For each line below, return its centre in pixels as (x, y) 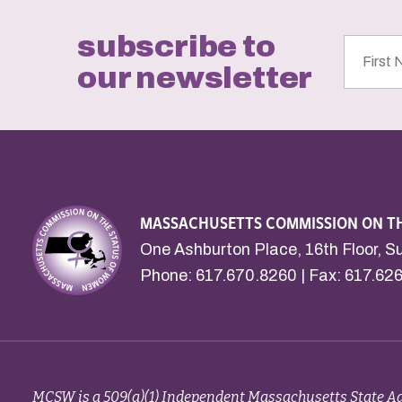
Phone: (168, 275)
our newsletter (195, 78)
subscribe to (176, 46)
